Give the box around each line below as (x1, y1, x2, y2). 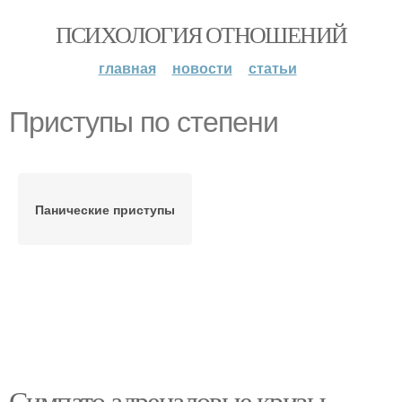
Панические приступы (35, 200, 175, 218)
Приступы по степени (9, 106, 278, 138)
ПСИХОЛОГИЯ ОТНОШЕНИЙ (55, 19, 347, 49)
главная (98, 57, 156, 78)
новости (171, 57, 232, 78)
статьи (248, 57, 297, 78)
